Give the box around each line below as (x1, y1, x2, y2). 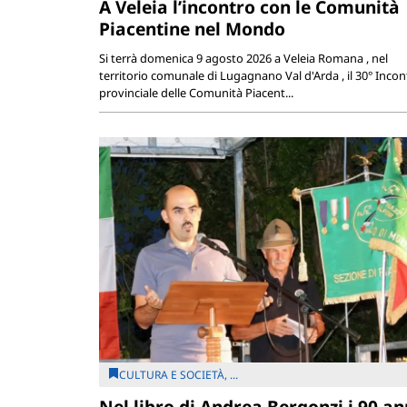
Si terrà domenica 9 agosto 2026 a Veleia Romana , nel (98, 50, 388, 67)
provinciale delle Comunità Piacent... (98, 84, 293, 102)
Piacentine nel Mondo (98, 16, 285, 42)
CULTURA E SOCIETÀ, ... (118, 367, 238, 383)
